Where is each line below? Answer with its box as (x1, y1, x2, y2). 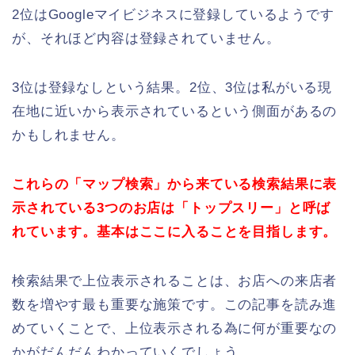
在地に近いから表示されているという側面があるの (12, 103, 338, 119)
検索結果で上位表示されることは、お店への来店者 (12, 273, 338, 288)
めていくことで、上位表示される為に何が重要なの (12, 320, 338, 336)
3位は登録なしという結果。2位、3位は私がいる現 (12, 79, 333, 95)
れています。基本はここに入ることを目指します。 (12, 223, 338, 239)
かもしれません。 (12, 127, 125, 143)
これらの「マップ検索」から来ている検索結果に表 (12, 176, 338, 192)
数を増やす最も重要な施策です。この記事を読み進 (12, 296, 338, 312)
